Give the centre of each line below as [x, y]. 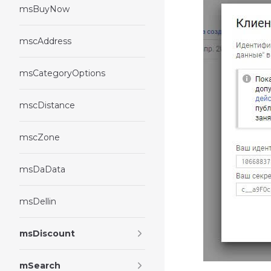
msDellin [38, 201]
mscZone [40, 137]
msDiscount [47, 233]
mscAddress [45, 41]
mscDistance [47, 105]
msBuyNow [44, 9]
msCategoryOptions [62, 73]
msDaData [42, 169]
